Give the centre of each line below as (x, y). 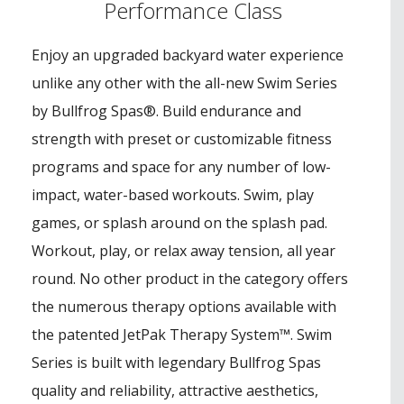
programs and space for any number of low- (181, 166)
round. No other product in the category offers (190, 278)
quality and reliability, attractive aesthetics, (175, 390)
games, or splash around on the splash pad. (179, 222)
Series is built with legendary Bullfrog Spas (176, 362)
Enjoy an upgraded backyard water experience (188, 55)
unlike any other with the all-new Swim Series (184, 83)
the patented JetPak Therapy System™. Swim (182, 334)
